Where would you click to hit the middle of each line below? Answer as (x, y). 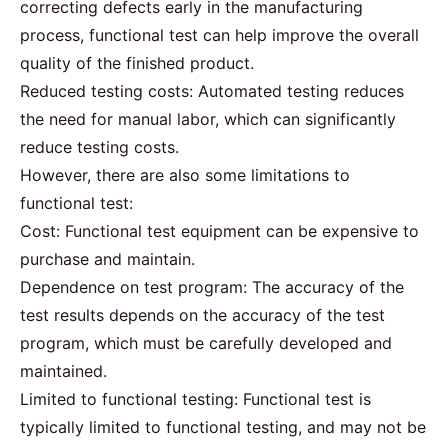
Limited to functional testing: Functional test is (195, 398)
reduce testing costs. (99, 146)
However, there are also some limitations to (185, 174)
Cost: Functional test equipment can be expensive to (219, 230)
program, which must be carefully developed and (206, 342)
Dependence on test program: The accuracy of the (212, 286)
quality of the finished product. (137, 62)
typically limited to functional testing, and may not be (223, 426)
